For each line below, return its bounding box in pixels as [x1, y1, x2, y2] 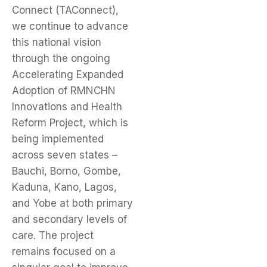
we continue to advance [12, 20, 128, 33]
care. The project [12, 229, 94, 242]
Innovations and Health [12, 101, 122, 113]
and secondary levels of [12, 213, 127, 226]
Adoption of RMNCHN [12, 85, 116, 97]
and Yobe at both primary [12, 197, 133, 210]
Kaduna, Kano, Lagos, [12, 181, 117, 194]
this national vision [12, 36, 101, 49]
